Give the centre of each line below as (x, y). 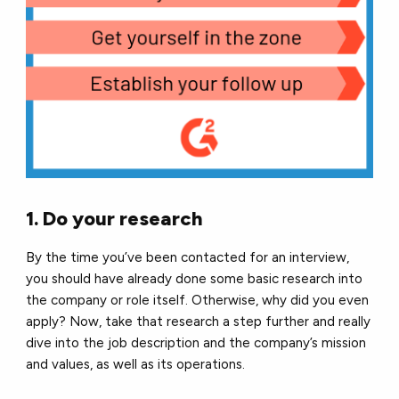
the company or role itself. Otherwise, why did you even (198, 301)
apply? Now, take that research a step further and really (199, 322)
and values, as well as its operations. (136, 365)
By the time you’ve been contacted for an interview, (188, 258)
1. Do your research (114, 219)
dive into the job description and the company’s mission (196, 343)
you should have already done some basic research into (195, 279)
